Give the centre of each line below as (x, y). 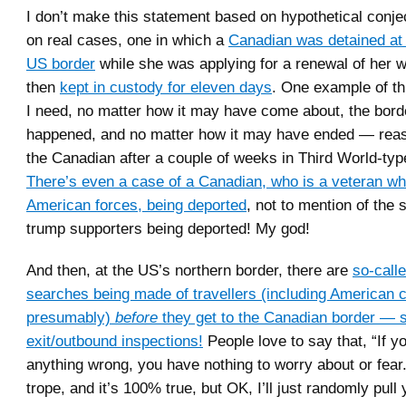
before (136, 317)
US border (61, 63)
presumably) (71, 317)
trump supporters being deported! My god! (168, 228)
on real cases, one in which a (127, 39)
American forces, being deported (136, 204)
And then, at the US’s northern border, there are (189, 270)
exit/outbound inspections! (115, 340)
